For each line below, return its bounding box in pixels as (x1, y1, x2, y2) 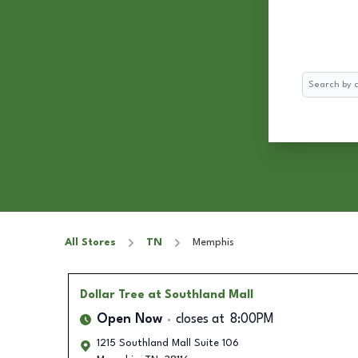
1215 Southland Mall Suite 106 (96, 338, 239, 348)
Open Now (96, 313, 162, 326)
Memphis (193, 237, 234, 248)
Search (301, 74, 334, 85)
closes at (175, 313, 225, 326)
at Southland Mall (147, 289, 253, 300)
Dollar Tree (79, 289, 145, 300)
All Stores (65, 237, 116, 248)
